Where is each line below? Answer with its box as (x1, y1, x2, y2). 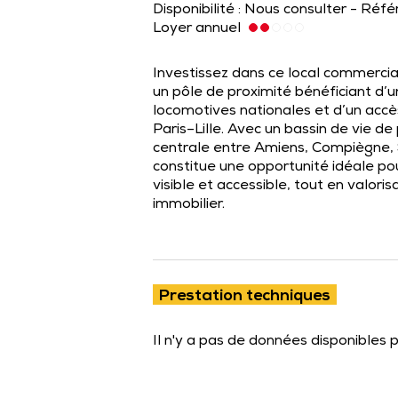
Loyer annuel (153, 22, 244, 36)
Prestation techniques (159, 289, 330, 305)
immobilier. (153, 198, 225, 212)
